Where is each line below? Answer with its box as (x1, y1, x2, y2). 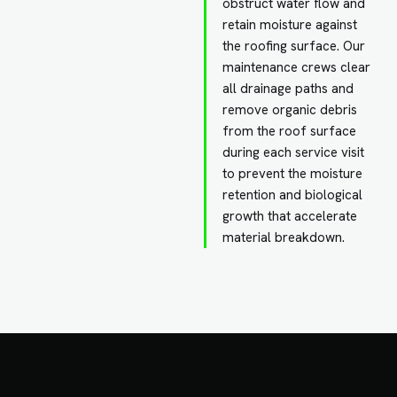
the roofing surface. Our (222, 36, 366, 55)
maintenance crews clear (222, 58, 371, 76)
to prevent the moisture (222, 164, 363, 183)
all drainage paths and (222, 79, 354, 97)
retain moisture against (222, 15, 358, 34)
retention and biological (222, 185, 363, 204)
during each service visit (222, 143, 365, 161)
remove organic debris (222, 100, 358, 119)
